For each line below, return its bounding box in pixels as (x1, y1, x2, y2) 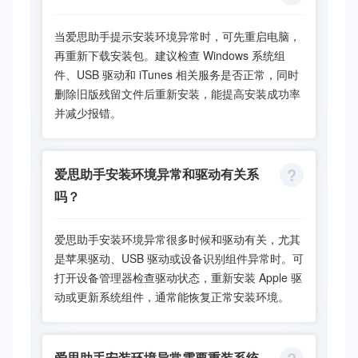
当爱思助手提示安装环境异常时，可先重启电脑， (54, 27, 300, 44)
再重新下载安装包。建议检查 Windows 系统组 (54, 46, 285, 63)
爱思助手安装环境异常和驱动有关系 (54, 164, 259, 183)
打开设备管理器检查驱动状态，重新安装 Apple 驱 (54, 269, 302, 285)
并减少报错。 (54, 104, 121, 121)
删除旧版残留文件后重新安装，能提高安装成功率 (54, 85, 300, 101)
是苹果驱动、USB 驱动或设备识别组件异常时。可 (54, 250, 304, 266)
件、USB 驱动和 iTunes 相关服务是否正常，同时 (54, 66, 299, 82)
